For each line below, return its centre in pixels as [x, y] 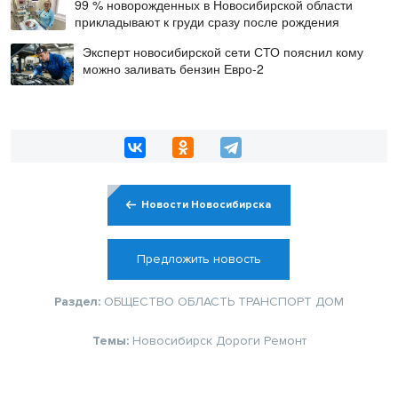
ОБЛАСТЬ [206, 301]
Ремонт [285, 340]
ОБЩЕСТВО [139, 301]
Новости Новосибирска [207, 204]
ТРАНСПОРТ [275, 301]
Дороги [238, 340]
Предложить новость [199, 259]
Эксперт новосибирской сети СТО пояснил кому [223, 52]
